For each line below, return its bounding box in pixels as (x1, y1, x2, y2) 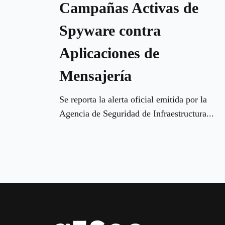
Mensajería (59, 67, 132, 84)
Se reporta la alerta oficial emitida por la (59, 94, 207, 104)
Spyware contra (59, 22, 161, 39)
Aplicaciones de (59, 44, 159, 61)
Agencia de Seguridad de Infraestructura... (59, 108, 214, 119)
